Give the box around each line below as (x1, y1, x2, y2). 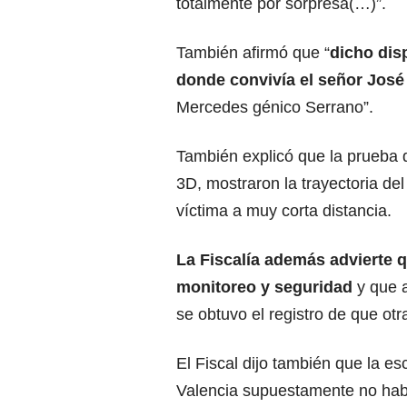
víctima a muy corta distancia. (176, 201, 392, 220)
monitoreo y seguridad (176, 277, 357, 296)
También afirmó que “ (176, 43, 330, 62)
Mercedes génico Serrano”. (176, 97, 373, 116)
